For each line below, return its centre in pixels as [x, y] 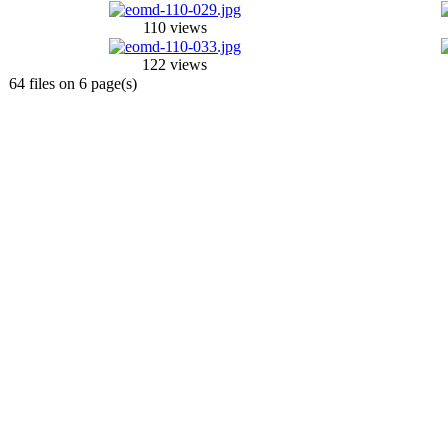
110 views [174, 27]
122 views [174, 64]
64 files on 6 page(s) [73, 83]
